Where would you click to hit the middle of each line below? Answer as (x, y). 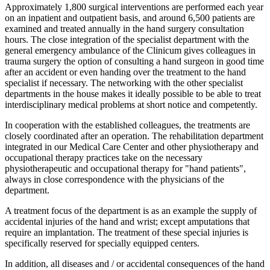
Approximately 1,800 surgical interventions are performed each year (134, 7)
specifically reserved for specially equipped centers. (102, 243)
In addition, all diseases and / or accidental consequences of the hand (135, 263)
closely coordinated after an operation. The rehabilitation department (134, 136)
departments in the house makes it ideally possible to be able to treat (133, 93)
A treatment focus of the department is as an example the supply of (131, 210)
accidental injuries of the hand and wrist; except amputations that (127, 221)
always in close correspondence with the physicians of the (115, 179)
